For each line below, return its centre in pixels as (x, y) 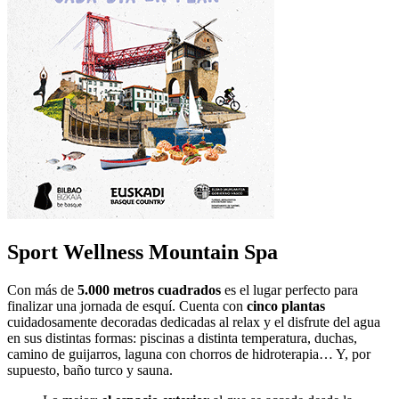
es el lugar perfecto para (289, 289)
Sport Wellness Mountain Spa (142, 252)
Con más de (42, 289)
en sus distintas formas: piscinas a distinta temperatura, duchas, (182, 338)
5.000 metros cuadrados (149, 289)
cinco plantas (286, 305)
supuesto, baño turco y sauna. (90, 370)
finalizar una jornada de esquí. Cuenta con (127, 305)
